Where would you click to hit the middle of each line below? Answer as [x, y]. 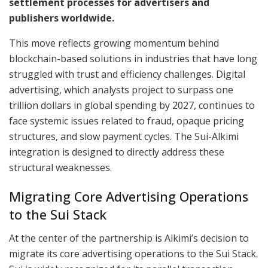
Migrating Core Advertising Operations [129, 197]
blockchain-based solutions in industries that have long [133, 58]
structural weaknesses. [60, 167]
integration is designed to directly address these [117, 152]
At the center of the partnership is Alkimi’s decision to [129, 238]
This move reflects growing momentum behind [114, 43]
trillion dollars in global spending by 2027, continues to [132, 105]
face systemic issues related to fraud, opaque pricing [127, 121]
